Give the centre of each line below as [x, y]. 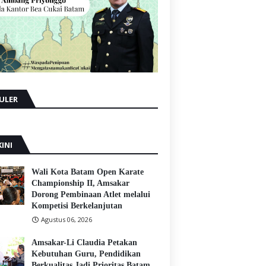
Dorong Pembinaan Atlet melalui [91, 195]
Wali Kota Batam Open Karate [88, 172]
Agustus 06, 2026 [66, 220]
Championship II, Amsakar [80, 183]
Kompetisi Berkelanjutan [77, 206]
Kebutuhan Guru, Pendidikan [86, 254]
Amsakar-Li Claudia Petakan [84, 243]
